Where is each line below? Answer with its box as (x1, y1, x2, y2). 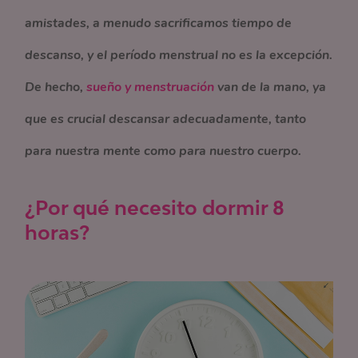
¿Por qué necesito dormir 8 (25, 196, 285, 219)
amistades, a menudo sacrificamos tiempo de (25, 14, 292, 32)
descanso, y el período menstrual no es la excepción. (25, 46, 333, 64)
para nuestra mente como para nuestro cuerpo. (25, 142, 302, 160)
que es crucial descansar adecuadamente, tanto (25, 110, 307, 128)
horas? (25, 221, 90, 244)
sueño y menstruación (86, 78, 215, 96)
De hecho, (25, 78, 87, 96)
